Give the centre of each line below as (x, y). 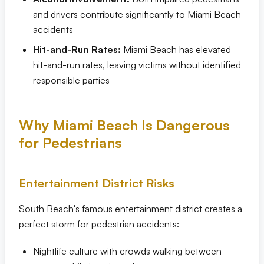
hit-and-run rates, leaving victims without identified (137, 65)
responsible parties (71, 80)
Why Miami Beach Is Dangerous (124, 125)
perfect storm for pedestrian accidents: (99, 224)
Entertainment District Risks (97, 183)
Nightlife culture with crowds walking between (127, 251)
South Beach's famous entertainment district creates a (131, 209)
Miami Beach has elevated (176, 49)
